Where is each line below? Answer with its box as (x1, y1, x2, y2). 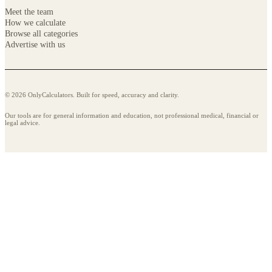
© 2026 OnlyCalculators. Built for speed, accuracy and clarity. (5, 91, 179, 99)
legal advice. (5, 119, 40, 127)
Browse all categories (5, 29, 78, 38)
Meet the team (5, 7, 53, 16)
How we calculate (5, 18, 66, 27)
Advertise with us (5, 39, 65, 49)
